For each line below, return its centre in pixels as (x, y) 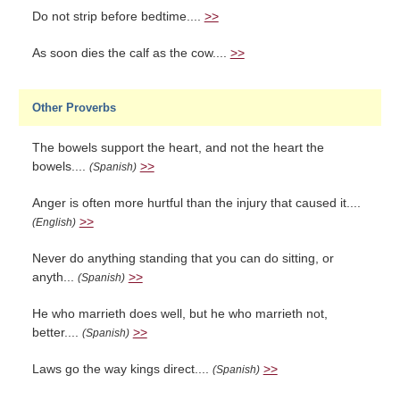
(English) (54, 222)
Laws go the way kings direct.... (122, 369)
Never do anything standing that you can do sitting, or (183, 258)
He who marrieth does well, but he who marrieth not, (179, 314)
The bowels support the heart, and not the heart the (178, 148)
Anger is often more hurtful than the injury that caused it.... (196, 203)
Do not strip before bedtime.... (118, 17)
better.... (57, 333)
